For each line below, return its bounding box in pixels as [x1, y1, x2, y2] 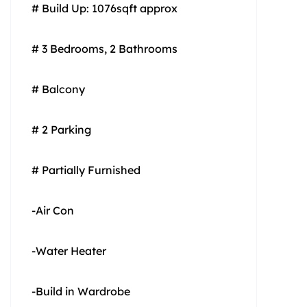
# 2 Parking [32, 122, 91, 136]
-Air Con [32, 203, 74, 217]
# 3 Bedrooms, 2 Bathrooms [32, 41, 177, 56]
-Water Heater [32, 243, 106, 258]
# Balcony [32, 82, 85, 96]
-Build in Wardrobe [32, 284, 130, 298]
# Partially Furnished [32, 162, 140, 177]
